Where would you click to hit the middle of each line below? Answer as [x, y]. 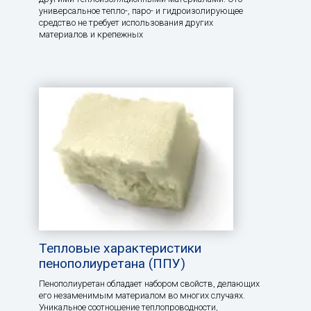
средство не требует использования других [126, 23]
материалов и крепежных [91, 35]
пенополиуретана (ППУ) [112, 264]
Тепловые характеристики [120, 249]
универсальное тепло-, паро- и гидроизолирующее [141, 11]
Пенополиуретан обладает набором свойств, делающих [149, 284]
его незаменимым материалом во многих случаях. [142, 296]
